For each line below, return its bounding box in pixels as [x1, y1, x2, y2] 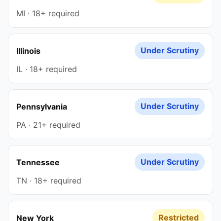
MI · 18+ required [16, 8, 79, 18]
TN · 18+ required [16, 176, 81, 185]
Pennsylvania [16, 101, 67, 111]
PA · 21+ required [16, 120, 80, 130]
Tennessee [16, 157, 60, 167]
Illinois [16, 45, 40, 56]
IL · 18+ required [16, 64, 77, 74]
